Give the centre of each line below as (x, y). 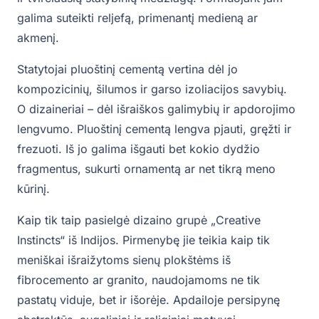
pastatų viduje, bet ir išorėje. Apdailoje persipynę (148, 300)
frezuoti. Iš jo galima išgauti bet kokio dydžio (138, 149)
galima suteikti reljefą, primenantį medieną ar (137, 18)
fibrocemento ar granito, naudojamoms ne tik (138, 280)
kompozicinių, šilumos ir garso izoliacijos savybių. (152, 89)
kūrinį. (33, 189)
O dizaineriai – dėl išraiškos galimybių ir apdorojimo (156, 109)
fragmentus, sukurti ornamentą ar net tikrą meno (146, 169)
